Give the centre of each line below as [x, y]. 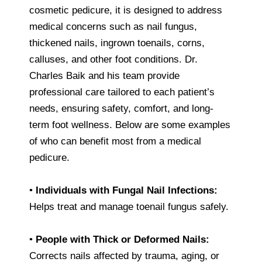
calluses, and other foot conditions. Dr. [113, 59]
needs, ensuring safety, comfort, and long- [121, 108]
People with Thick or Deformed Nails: [123, 239]
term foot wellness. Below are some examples [130, 125]
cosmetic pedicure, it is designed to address [126, 10]
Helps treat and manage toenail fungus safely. [129, 206]
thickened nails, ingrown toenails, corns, [117, 43]
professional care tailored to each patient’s [122, 92]
